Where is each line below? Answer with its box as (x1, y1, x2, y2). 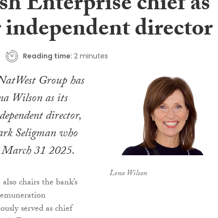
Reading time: (22, 51, 73, 61)
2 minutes (73, 51, 108, 61)
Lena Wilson (109, 167, 147, 181)
